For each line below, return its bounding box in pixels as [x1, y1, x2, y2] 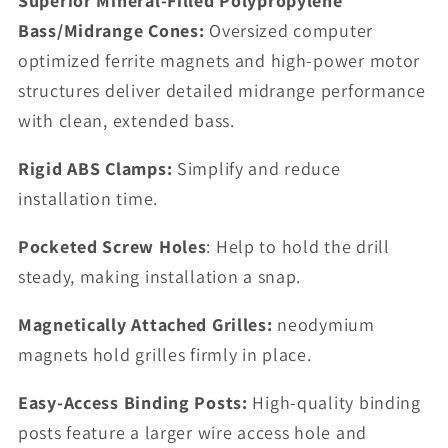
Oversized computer [204, 19, 374, 43]
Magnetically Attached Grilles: [18, 313, 273, 337]
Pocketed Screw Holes [18, 235, 207, 259]
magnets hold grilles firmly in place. [18, 343, 312, 367]
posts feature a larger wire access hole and [18, 421, 367, 445]
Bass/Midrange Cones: [18, 19, 205, 43]
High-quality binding [247, 391, 421, 415]
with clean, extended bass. [18, 109, 235, 133]
